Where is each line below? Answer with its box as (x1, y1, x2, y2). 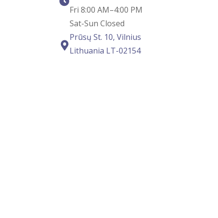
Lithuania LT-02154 (70, 45, 141, 56)
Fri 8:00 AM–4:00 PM (70, 4, 143, 16)
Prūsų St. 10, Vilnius (70, 32, 141, 43)
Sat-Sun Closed (70, 18, 125, 29)
